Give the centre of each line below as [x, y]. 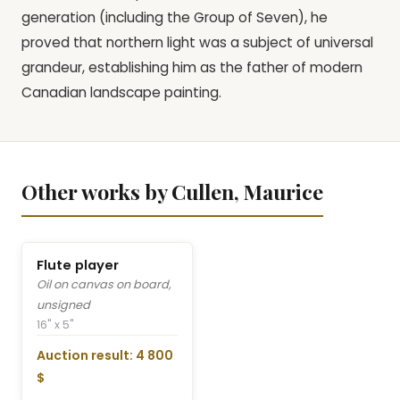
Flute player [78, 265]
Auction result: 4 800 [105, 356]
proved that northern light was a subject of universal [197, 43]
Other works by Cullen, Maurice [172, 192]
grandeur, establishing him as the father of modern [192, 68]
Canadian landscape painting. [121, 93]
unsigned [63, 304]
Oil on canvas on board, [104, 284]
